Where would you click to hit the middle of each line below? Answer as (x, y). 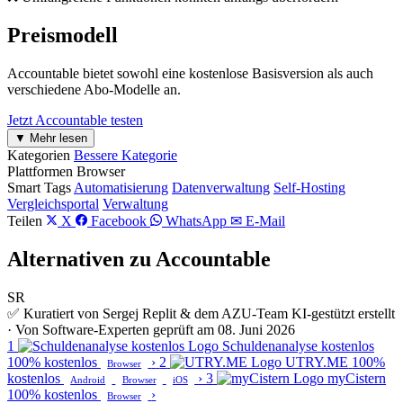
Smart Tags (39, 188)
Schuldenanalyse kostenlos (298, 346)
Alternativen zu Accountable (139, 260)
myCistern (357, 379)
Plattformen (40, 172)
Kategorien (39, 156)
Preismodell (63, 36)
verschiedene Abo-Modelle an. (94, 90)
